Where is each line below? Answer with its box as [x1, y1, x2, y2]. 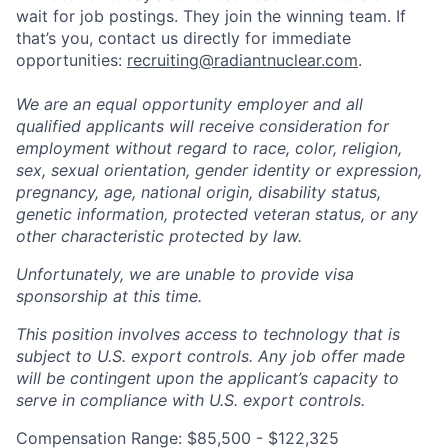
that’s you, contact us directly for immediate [16, 28, 351, 49]
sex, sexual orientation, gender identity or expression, [16, 160, 422, 181]
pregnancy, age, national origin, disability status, [16, 182, 381, 203]
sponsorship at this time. [16, 286, 202, 307]
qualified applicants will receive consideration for [16, 116, 389, 137]
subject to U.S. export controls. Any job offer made [16, 346, 405, 367]
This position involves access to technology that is [16, 324, 400, 345]
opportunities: [16, 50, 127, 71]
